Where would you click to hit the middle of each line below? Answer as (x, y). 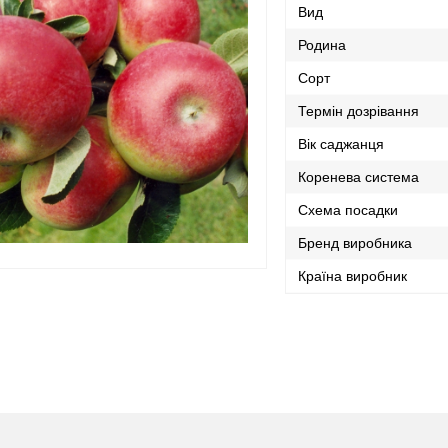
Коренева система (359, 177)
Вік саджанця (341, 144)
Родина (322, 45)
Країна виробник (353, 276)
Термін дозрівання (359, 111)
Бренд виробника (355, 243)
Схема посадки (348, 210)
